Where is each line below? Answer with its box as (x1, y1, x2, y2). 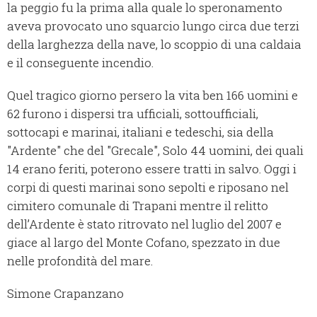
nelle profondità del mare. (7, 253, 153, 270)
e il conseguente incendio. (7, 54, 154, 71)
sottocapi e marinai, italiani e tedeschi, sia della (7, 124, 274, 141)
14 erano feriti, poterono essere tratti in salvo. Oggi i (7, 161, 296, 178)
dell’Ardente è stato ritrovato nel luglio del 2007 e (7, 216, 282, 233)
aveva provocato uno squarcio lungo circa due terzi (7, 18, 299, 35)
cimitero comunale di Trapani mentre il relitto (7, 197, 268, 214)
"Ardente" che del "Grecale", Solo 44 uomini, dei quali (7, 142, 304, 159)
